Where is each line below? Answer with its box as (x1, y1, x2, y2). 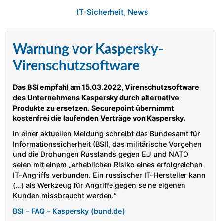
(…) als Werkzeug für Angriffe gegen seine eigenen (13, 181, 185, 189)
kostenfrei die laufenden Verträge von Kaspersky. (13, 113, 185, 122)
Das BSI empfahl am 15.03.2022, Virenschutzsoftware (13, 82, 199, 91)
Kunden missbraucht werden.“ (13, 191, 117, 200)
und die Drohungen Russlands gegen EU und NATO (13, 149, 188, 158)
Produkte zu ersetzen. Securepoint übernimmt (13, 103, 174, 112)
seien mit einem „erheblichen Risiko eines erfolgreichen (13, 160, 203, 169)
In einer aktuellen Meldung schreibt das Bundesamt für (13, 129, 200, 138)
